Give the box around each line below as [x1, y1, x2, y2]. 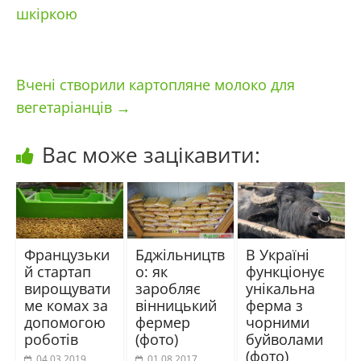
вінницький [135, 295, 217, 315]
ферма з [246, 295, 304, 315]
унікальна [246, 278, 316, 298]
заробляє [135, 278, 201, 298]
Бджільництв [135, 244, 225, 264]
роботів [23, 329, 78, 349]
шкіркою [15, 4, 77, 24]
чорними [246, 312, 310, 332]
